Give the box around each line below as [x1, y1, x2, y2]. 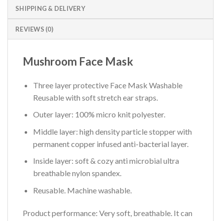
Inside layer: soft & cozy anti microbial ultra [33, 156, 179, 166]
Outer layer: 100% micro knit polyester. [33, 110, 165, 119]
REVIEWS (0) [15, 25, 53, 33]
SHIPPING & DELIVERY [15, 4, 85, 12]
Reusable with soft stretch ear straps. [33, 92, 158, 102]
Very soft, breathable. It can [98, 208, 192, 218]
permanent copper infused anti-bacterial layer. [33, 139, 188, 148]
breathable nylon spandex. [33, 168, 121, 178]
